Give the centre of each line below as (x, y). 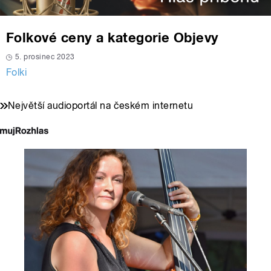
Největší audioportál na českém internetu (101, 106)
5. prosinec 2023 (45, 57)
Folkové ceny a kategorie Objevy (113, 38)
